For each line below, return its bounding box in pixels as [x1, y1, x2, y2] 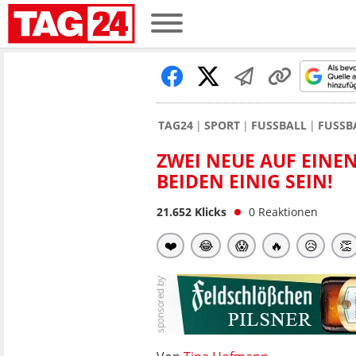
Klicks [192, 204, 226, 219]
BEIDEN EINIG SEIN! [157, 168, 333, 194]
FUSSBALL [251, 118, 307, 133]
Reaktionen [258, 204, 318, 219]
